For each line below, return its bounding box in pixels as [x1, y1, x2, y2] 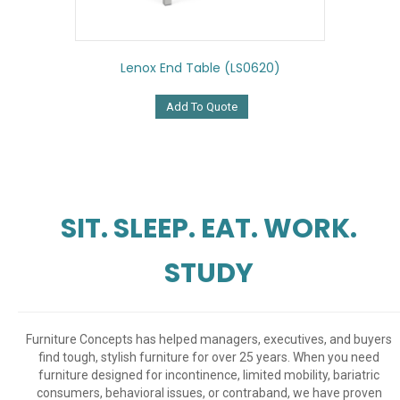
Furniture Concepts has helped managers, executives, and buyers [26, 332, 392, 347]
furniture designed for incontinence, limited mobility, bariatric [38, 368, 379, 383]
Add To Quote [165, 100, 237, 114]
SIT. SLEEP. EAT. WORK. [61, 210, 357, 248]
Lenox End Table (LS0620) [120, 59, 280, 78]
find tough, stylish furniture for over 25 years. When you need [38, 350, 379, 365]
